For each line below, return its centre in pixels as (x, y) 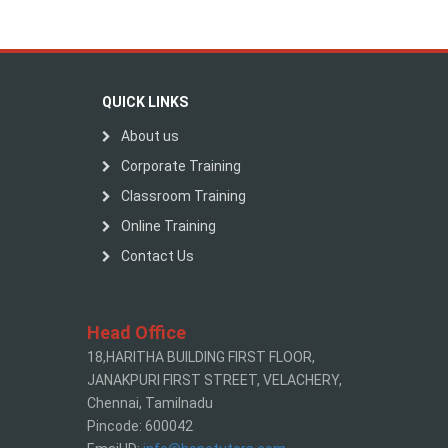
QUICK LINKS (145, 102)
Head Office (136, 332)
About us (150, 136)
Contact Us (157, 256)
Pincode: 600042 (140, 426)
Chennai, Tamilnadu (150, 403)
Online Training (168, 226)
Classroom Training (183, 196)
